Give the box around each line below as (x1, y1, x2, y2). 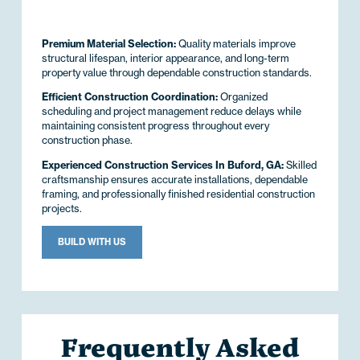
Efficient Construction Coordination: (41, 91, 218, 104)
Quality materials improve (175, 37, 296, 50)
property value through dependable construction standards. (41, 66, 312, 79)
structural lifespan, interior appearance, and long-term (41, 51, 289, 64)
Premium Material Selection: (41, 37, 176, 50)
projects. (41, 202, 82, 215)
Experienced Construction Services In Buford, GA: (41, 158, 284, 171)
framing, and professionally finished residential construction (41, 187, 315, 200)
